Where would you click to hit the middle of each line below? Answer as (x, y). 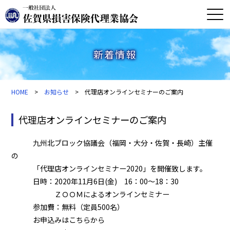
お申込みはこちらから (65, 220)
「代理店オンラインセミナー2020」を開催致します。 (109, 169)
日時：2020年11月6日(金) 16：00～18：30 (95, 181)
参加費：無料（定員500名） (68, 207)
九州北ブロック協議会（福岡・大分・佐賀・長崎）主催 (112, 143)
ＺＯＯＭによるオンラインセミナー (91, 194)
